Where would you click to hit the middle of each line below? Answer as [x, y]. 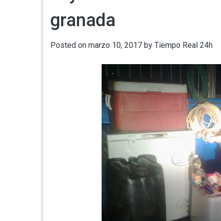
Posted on [69, 45]
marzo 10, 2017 [115, 45]
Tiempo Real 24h [184, 45]
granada [83, 20]
